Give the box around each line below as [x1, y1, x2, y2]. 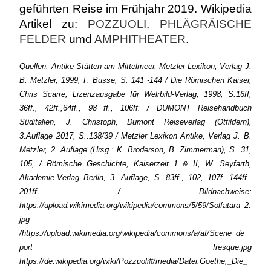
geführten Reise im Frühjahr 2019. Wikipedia [19, 2, 252, 15]
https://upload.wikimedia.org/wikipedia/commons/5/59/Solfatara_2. [19, 201, 252, 210]
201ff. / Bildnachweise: [19, 187, 252, 196]
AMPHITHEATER [94, 33, 186, 45]
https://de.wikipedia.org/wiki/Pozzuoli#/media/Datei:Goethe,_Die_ [19, 256, 248, 266]
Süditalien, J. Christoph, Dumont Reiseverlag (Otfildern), [19, 117, 252, 126]
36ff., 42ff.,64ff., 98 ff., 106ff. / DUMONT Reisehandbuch [19, 103, 252, 113]
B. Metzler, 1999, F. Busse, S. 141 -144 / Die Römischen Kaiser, [19, 76, 252, 85]
